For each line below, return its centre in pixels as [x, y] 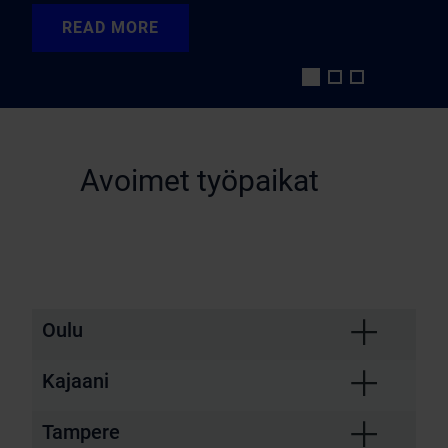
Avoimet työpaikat [199, 180]
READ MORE [110, 27]
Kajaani [75, 381]
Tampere [81, 432]
